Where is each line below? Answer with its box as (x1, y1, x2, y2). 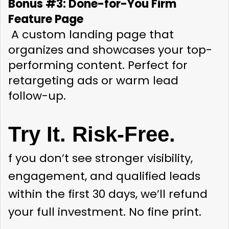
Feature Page (8, 11, 83, 27)
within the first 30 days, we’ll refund (8, 186, 208, 202)
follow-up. (8, 88, 66, 104)
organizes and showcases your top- (8, 42, 212, 58)
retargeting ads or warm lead (8, 73, 178, 88)
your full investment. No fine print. (8, 204, 201, 220)
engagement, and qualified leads (8, 168, 200, 184)
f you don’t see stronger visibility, (8, 150, 193, 166)
